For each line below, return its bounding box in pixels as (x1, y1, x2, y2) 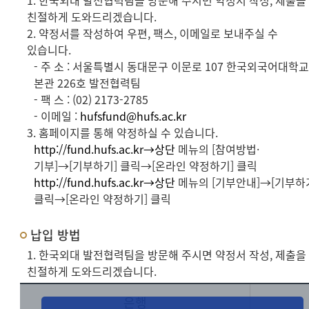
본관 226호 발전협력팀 (34, 74, 141, 91)
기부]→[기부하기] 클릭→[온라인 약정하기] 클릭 (34, 157, 258, 174)
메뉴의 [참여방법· (175, 141, 260, 157)
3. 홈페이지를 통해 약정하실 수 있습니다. (27, 124, 219, 141)
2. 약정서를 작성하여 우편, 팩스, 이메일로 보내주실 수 (27, 25, 279, 41)
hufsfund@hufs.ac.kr (80, 108, 187, 124)
